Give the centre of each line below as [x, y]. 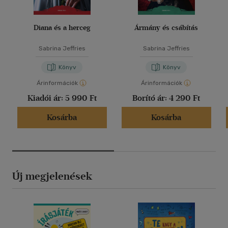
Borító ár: [151, 98]
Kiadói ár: [46, 98]
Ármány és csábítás [166, 28]
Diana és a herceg [62, 28]
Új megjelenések [52, 176]
